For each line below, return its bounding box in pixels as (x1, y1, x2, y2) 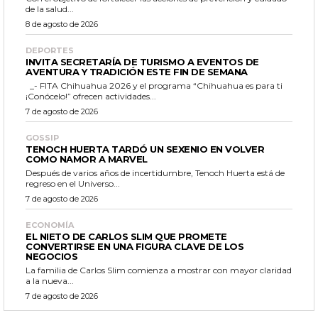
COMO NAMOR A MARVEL (26, 153, 148, 165)
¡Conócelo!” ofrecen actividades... (26, 91, 156, 102)
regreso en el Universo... (26, 178, 120, 190)
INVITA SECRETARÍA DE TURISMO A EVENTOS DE (26, 56, 259, 68)
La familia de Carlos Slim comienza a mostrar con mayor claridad (26, 265, 292, 276)
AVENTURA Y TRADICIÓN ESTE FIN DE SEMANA (26, 66, 248, 78)
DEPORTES (26, 45, 74, 56)
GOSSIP (26, 133, 59, 143)
